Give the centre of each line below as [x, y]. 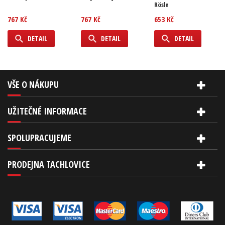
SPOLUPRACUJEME [39, 138]
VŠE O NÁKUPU [33, 85]
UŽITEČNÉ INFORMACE [47, 111]
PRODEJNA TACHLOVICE [49, 164]
